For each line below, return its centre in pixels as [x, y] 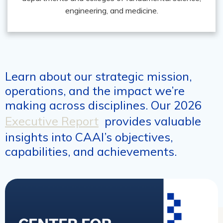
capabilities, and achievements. [91, 151]
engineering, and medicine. [111, 10]
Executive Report [52, 121]
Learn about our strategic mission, [98, 76]
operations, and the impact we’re [95, 90]
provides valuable [153, 121]
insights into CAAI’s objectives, [89, 137]
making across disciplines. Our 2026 [103, 105]
